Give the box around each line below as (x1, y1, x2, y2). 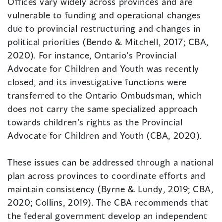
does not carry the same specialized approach (7, 103, 198, 114)
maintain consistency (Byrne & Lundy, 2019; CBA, (7, 183, 214, 195)
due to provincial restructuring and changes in (7, 23, 201, 34)
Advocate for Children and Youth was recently (7, 63, 199, 74)
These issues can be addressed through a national (7, 157, 214, 168)
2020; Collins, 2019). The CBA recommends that (7, 197, 209, 208)
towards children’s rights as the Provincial (7, 116, 183, 128)
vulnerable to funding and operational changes (7, 9, 201, 21)
